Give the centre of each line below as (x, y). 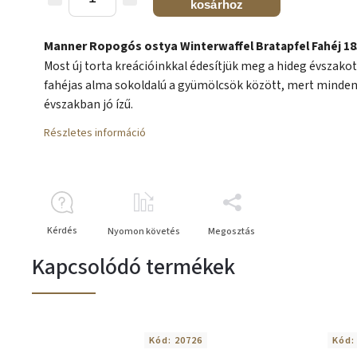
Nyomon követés (144, 231)
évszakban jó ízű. (88, 104)
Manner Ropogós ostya (111, 46)
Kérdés (62, 231)
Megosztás (231, 231)
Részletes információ (95, 133)
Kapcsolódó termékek (133, 267)
